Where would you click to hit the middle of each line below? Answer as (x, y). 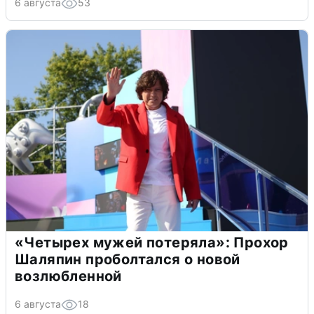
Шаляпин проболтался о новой (128, 260)
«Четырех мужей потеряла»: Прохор (152, 243)
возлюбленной (68, 277)
